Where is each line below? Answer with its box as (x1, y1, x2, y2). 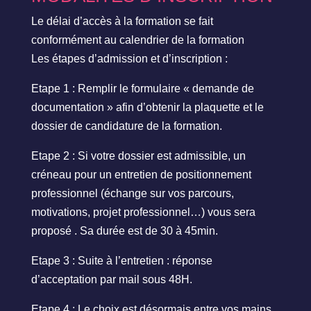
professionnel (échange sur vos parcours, (31, 187, 234, 200)
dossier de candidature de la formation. (31, 120, 222, 133)
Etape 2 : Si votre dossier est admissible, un (31, 150, 246, 162)
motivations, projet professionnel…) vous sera (31, 206, 255, 219)
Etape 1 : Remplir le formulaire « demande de (31, 83, 254, 95)
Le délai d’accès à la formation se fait (31, 15, 213, 28)
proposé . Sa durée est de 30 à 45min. (31, 225, 218, 237)
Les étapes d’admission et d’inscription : (31, 53, 228, 65)
